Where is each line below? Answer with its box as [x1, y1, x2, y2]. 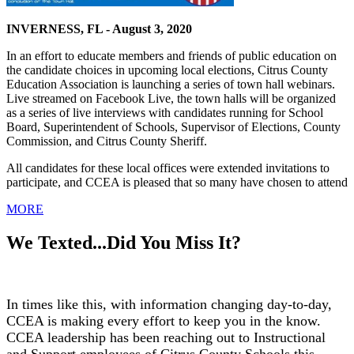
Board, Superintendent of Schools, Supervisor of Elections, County [6, 120, 341, 134]
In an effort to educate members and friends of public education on [6, 49, 337, 63]
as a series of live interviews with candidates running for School [6, 106, 323, 120]
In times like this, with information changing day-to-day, [6, 296, 332, 313]
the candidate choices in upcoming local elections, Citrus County [6, 63, 328, 77]
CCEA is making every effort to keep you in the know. [6, 313, 321, 330]
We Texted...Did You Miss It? [6, 232, 241, 254]
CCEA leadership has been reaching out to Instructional [6, 330, 326, 346]
